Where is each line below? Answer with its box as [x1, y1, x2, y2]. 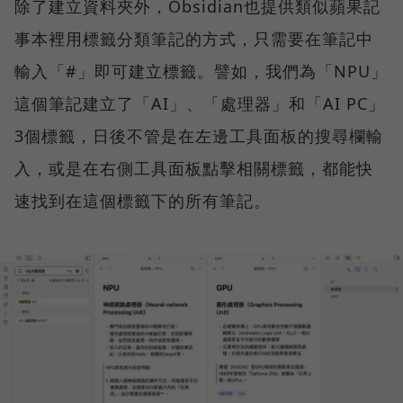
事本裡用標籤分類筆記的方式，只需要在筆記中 [14, 27, 373, 49]
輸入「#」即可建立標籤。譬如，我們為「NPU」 [14, 59, 388, 82]
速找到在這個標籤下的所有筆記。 [14, 189, 271, 211]
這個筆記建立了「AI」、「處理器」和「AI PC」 [14, 92, 385, 114]
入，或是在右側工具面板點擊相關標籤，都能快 [14, 157, 373, 179]
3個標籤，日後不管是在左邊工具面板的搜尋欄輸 [14, 124, 383, 147]
